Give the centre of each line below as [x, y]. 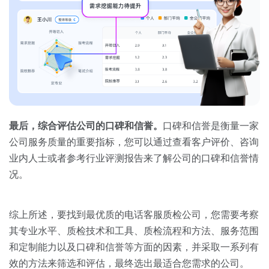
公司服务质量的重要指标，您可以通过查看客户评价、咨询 [134, 142]
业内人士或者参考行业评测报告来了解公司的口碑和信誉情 [134, 159]
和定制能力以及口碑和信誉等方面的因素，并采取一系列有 [134, 247]
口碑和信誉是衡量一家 [211, 126]
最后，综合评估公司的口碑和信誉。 [86, 126]
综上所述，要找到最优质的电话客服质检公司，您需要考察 [134, 215]
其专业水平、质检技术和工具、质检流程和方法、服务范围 [134, 231]
